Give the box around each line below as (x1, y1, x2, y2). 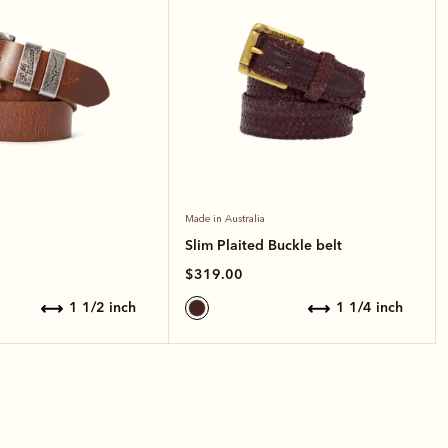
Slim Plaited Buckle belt (185, 235, 343, 254)
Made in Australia (185, 212, 266, 225)
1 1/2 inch (78, 298, 137, 317)
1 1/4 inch (345, 298, 403, 317)
